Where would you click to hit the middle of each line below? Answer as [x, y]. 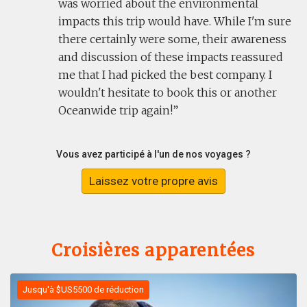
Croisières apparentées [153, 251]
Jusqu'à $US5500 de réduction [83, 290]
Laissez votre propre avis [153, 181]
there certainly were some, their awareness [172, 39]
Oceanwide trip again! [115, 110]
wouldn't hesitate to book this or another [168, 93]
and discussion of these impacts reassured [171, 57]
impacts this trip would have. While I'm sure [175, 21]
